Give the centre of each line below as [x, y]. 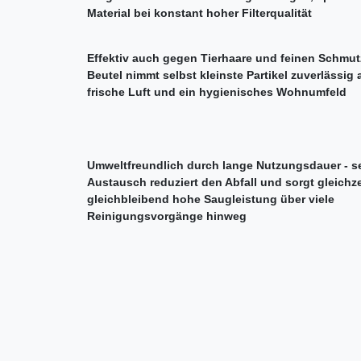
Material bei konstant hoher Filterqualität [199, 12]
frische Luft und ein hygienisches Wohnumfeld [217, 91]
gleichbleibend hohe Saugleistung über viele [211, 199]
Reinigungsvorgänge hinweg [167, 216]
